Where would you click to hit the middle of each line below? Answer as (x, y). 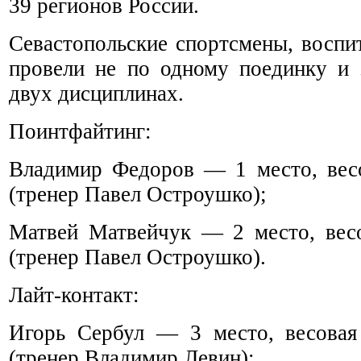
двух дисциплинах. (96, 93)
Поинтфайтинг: (80, 131)
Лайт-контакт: (74, 295)
